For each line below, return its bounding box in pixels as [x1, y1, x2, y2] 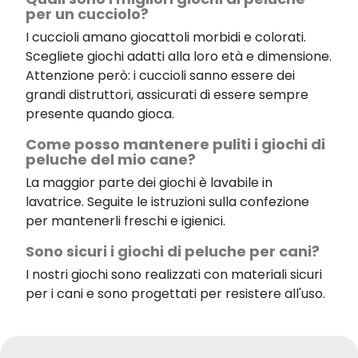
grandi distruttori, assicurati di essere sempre [26, 86, 308, 104]
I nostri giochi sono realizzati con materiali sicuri [26, 265, 322, 284]
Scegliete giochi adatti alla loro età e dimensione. [26, 47, 332, 66]
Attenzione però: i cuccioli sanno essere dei [26, 66, 295, 85]
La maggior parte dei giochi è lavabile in [26, 173, 272, 192]
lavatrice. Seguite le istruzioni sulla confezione [26, 193, 309, 211]
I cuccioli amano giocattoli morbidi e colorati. [26, 28, 306, 46]
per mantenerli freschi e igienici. [26, 212, 225, 230]
